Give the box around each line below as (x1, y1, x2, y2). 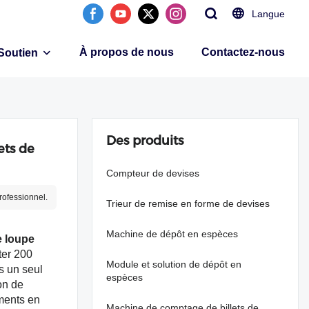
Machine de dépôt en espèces (106, 228, 238, 239)
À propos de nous (79, 46, 174, 58)
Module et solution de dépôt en (106, 259, 241, 270)
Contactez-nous (201, 46, 285, 58)
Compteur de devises (106, 168, 199, 179)
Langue (252, 8, 285, 19)
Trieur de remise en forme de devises (106, 198, 270, 209)
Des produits (106, 133, 183, 148)
